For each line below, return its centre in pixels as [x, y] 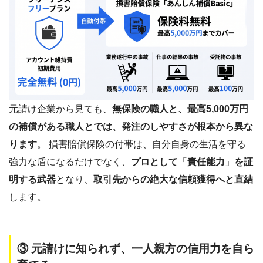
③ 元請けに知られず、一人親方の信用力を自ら [136, 249]
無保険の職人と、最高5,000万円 [180, 109]
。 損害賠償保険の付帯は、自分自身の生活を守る [141, 144]
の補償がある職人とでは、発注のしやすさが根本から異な [131, 126]
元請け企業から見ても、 [60, 109]
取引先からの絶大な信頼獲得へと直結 [173, 179]
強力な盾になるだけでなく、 [70, 161]
